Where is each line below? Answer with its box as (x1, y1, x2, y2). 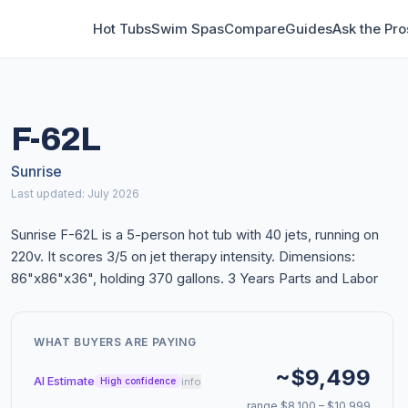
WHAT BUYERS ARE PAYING (34, 335, 197, 349)
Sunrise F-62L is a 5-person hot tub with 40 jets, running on (11, 226, 379, 243)
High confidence (100, 375, 176, 386)
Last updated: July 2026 (11, 187, 139, 200)
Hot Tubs (93, 19, 151, 37)
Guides (285, 19, 332, 37)
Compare (224, 19, 285, 37)
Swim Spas (151, 19, 224, 37)
